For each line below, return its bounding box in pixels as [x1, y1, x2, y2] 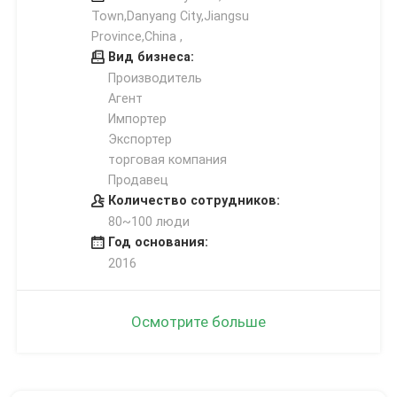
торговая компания [107, 152, 227, 167]
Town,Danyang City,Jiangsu [90, 8, 249, 23]
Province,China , [90, 28, 183, 43]
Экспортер [107, 131, 172, 146]
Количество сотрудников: [107, 192, 280, 207]
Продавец [107, 172, 168, 187]
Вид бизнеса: [107, 49, 194, 64]
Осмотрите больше [131, 312, 266, 331]
